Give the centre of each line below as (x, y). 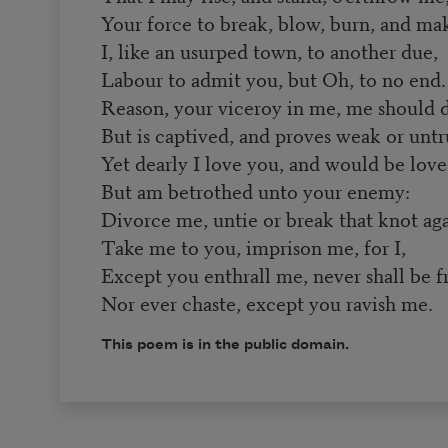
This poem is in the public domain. (224, 344)
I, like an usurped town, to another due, (269, 50)
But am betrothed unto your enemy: (255, 190)
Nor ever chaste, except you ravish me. (266, 302)
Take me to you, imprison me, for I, (253, 246)
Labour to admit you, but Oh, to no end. (273, 78)
